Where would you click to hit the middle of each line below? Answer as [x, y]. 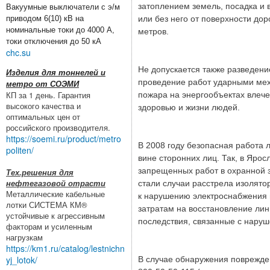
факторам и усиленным [49, 226]
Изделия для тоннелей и [56, 72]
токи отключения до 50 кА [54, 41]
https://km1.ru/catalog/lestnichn [65, 248]
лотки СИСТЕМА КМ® [47, 204]
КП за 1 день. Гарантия [48, 95]
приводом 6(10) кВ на [45, 18]
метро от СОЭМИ [42, 84]
